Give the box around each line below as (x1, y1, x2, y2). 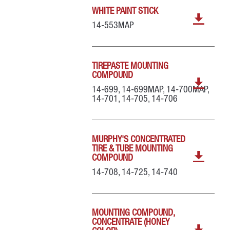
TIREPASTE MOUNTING (92, 62, 169, 71)
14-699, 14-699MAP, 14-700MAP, (92, 86, 209, 95)
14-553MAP (92, 22, 135, 31)
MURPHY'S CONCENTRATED (92, 136, 186, 145)
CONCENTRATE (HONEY (92, 218, 170, 227)
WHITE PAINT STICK (92, 7, 159, 16)
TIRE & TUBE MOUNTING (92, 145, 174, 154)
